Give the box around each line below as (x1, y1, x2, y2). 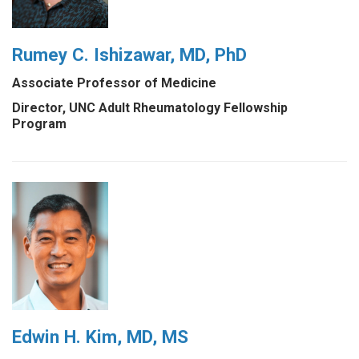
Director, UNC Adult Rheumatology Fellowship (12, 99, 288, 115)
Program (12, 115, 67, 131)
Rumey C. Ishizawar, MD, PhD (12, 44, 247, 66)
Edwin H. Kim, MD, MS (12, 325, 188, 347)
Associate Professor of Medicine (12, 75, 216, 91)
